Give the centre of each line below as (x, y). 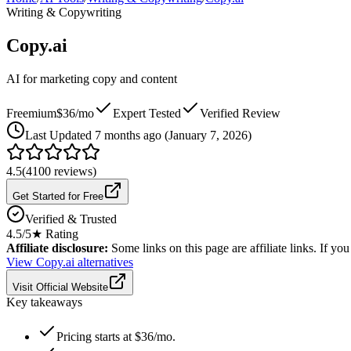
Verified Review (240, 113)
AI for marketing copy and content (92, 78)
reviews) (74, 171)
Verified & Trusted (71, 219)
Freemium (31, 113)
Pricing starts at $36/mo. (116, 336)
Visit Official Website (60, 287)
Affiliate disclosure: (57, 248)
